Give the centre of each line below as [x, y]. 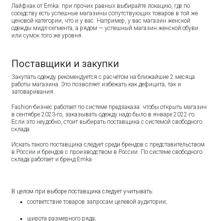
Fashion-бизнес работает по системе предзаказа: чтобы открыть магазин [109, 107]
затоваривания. [34, 92]
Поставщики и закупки [65, 63]
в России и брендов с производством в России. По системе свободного [107, 152]
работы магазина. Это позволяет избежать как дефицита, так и [96, 84]
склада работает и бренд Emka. [53, 159]
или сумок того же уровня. [47, 35]
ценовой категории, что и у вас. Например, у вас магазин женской [101, 20]
